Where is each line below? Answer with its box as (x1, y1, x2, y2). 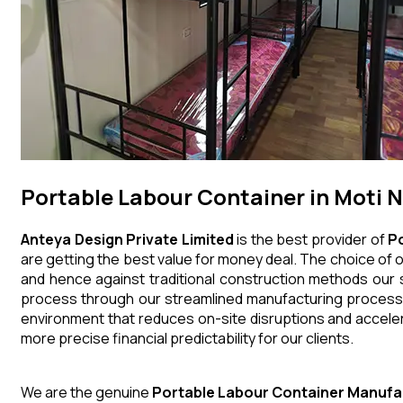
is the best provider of (233, 229, 389, 250)
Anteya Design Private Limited (21, 229, 234, 250)
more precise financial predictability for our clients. (21, 328, 354, 349)
